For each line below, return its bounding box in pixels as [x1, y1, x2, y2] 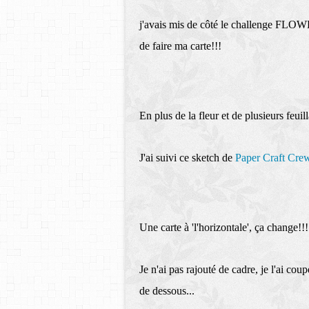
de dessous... [139, 285, 197, 297]
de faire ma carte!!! [139, 40, 224, 52]
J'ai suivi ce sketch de [139, 152, 235, 163]
